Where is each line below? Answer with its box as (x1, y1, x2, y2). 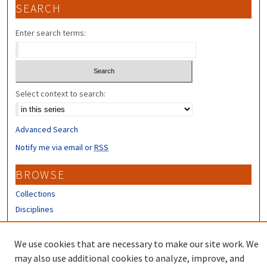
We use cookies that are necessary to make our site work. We (14, 238, 259, 250)
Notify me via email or (15, 142, 95, 153)
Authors (15, 219, 44, 231)
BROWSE (15, 167, 65, 182)
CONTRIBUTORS (15, 244, 109, 259)
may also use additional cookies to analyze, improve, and (14, 252, 244, 264)
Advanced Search (15, 124, 79, 135)
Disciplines (15, 204, 54, 215)
